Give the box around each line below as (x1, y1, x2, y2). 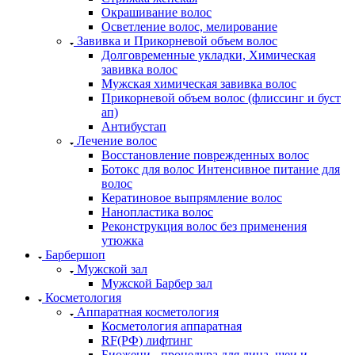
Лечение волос (77, 133, 157, 147)
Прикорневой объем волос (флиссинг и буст (101, 90, 341, 105)
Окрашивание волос (101, 5, 212, 19)
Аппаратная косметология (77, 304, 219, 319)
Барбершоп (45, 247, 105, 261)
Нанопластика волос (101, 204, 213, 219)
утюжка (101, 233, 143, 247)
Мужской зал (77, 261, 147, 276)
